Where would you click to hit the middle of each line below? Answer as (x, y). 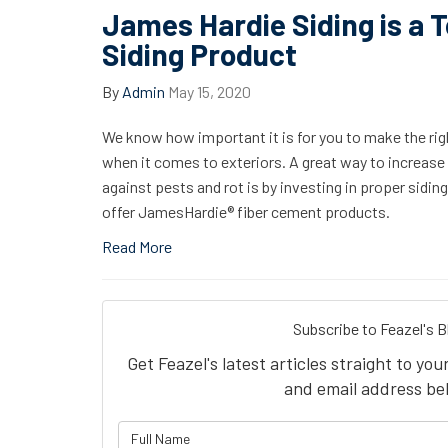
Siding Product (199, 54)
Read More (137, 246)
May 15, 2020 (209, 91)
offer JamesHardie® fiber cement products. (246, 211)
